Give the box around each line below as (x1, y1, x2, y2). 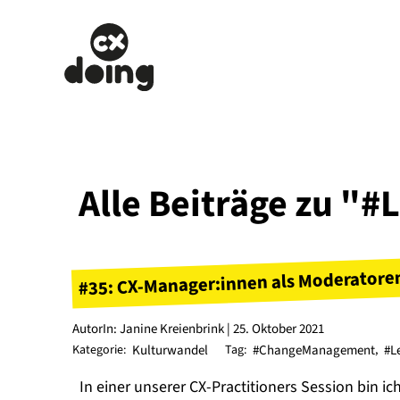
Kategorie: (71, 341, 126, 360)
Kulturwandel (131, 341, 208, 361)
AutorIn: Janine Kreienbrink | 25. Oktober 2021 (71, 319, 324, 338)
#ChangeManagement (253, 341, 376, 361)
